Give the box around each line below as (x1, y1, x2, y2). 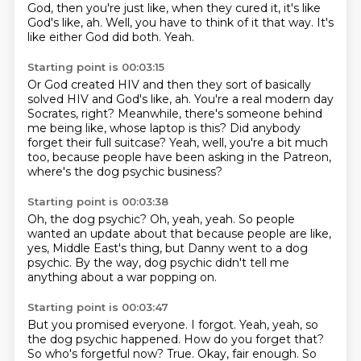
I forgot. (190, 317, 239, 332)
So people (238, 212, 295, 226)
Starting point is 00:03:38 (27, 195, 168, 208)
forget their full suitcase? (27, 135, 169, 150)
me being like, (27, 121, 110, 135)
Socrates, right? (27, 106, 118, 121)
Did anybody (229, 121, 301, 135)
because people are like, (196, 226, 331, 241)
